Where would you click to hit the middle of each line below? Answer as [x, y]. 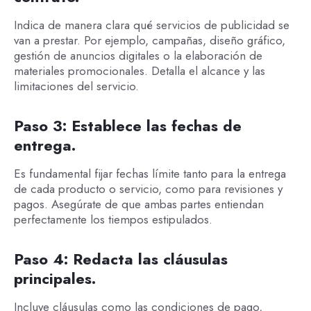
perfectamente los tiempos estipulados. [115, 219]
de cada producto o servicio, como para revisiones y [148, 189]
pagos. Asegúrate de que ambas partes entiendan [138, 204]
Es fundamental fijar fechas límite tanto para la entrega [150, 174]
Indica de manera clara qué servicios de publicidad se [151, 25]
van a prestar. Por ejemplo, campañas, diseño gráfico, [149, 40]
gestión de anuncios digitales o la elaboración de [138, 56]
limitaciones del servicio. [76, 86]
